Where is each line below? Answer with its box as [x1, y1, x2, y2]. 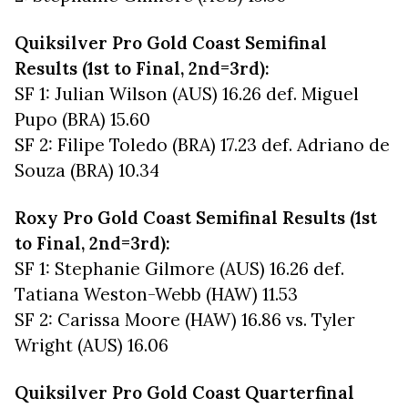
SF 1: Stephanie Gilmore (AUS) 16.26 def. [15, 258, 344, 280]
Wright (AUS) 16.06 [15, 334, 168, 356]
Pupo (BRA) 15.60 [15, 108, 150, 130]
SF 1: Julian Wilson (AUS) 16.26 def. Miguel [15, 83, 359, 105]
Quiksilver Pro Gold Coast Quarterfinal [15, 382, 354, 403]
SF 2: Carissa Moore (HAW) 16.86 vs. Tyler [15, 309, 355, 331]
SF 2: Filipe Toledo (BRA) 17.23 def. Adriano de [15, 134, 390, 156]
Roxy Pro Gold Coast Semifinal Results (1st [15, 207, 377, 229]
